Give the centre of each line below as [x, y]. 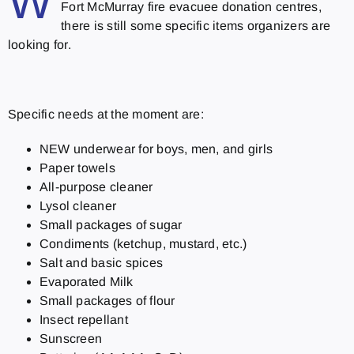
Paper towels [77, 168]
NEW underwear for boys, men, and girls [156, 149]
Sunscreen [71, 339]
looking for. [39, 45]
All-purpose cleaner [96, 187]
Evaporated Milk [86, 282]
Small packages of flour [107, 301]
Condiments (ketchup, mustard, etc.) [143, 244]
